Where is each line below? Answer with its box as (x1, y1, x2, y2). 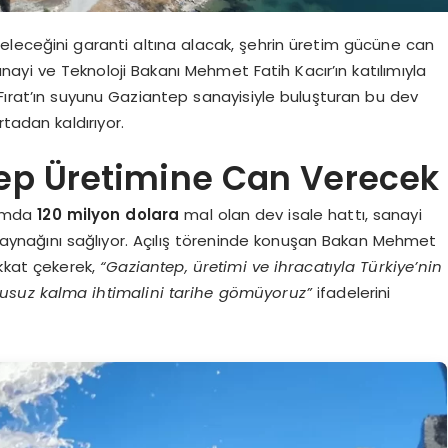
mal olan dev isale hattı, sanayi (179, 204, 422, 226)
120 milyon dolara (37, 204, 180, 226)
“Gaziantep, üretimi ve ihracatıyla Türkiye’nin (100, 256, 442, 278)
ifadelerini (312, 282, 391, 304)
